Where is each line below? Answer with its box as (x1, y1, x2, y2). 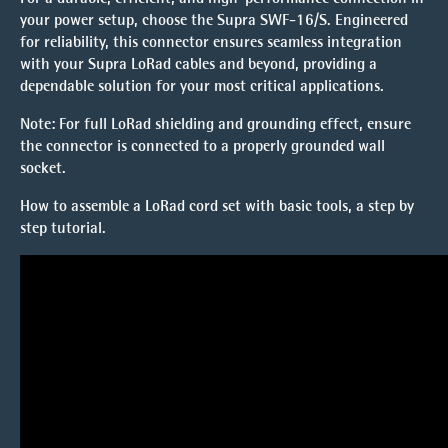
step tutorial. (20, 217, 106, 237)
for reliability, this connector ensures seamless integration (20, 31, 402, 51)
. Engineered (327, 9, 408, 29)
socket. (20, 157, 66, 177)
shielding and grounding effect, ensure (151, 113, 411, 133)
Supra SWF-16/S (217, 9, 327, 29)
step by (364, 195, 414, 215)
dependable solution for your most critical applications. (20, 75, 384, 95)
